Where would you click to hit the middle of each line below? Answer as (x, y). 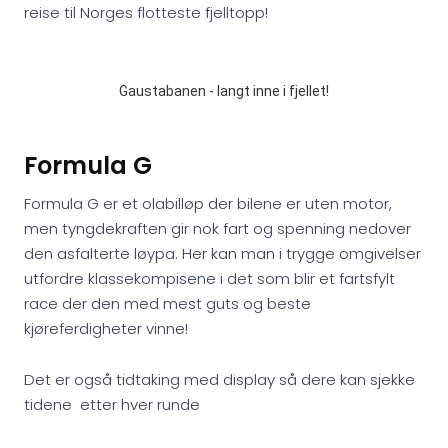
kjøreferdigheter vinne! (106, 328)
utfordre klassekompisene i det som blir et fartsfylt (209, 278)
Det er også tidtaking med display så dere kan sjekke (219, 379)
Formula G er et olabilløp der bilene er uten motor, (208, 203)
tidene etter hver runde (112, 404)
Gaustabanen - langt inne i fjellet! (224, 91)
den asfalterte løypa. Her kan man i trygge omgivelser (222, 253)
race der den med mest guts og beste (167, 303)
